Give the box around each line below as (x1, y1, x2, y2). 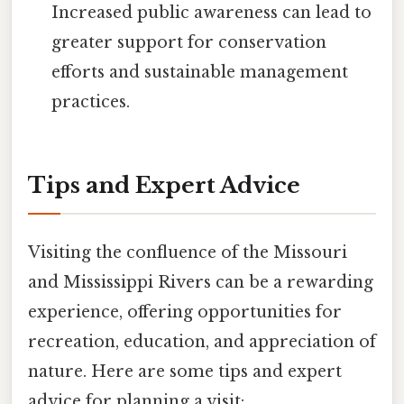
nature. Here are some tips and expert (28, 362, 342, 382)
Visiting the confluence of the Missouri (28, 243, 347, 263)
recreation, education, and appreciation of (28, 332, 376, 353)
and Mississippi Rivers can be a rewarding (28, 272, 373, 293)
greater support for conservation (51, 32, 327, 52)
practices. (51, 91, 131, 112)
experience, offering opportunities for (28, 302, 342, 323)
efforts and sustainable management (51, 61, 349, 82)
